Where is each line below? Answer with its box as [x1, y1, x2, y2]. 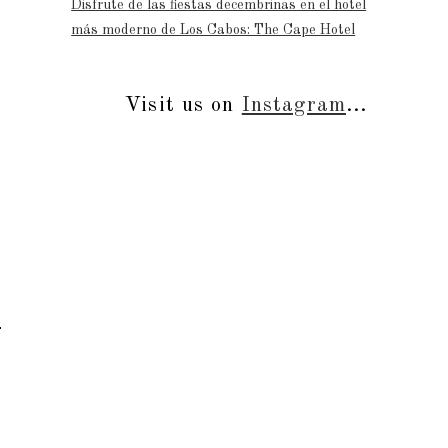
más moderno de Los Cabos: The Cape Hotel [71, 22, 356, 37]
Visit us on [125, 94, 242, 116]
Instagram [241, 94, 346, 116]
